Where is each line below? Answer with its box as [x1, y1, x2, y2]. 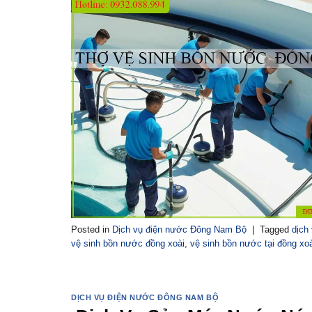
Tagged [260, 224, 292, 235]
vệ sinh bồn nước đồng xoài [71, 238, 185, 249]
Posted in [71, 224, 112, 235]
